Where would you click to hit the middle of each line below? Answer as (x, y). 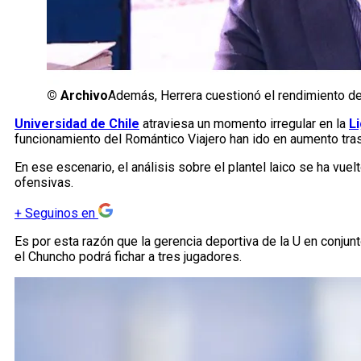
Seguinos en (60, 214)
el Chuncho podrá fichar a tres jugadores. (128, 257)
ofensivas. (44, 183)
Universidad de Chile (77, 124)
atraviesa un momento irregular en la (244, 124)
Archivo (84, 96)
